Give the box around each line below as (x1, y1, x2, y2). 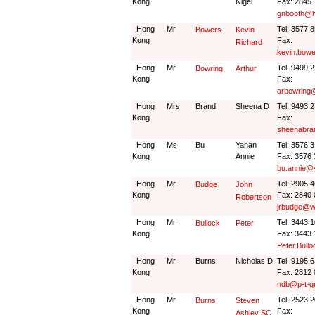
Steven (236, 296, 259, 304)
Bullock (195, 219, 220, 227)
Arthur (236, 64, 257, 72)
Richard (236, 38, 262, 46)
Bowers (195, 25, 221, 34)
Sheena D (236, 102, 269, 110)
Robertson (236, 193, 271, 201)
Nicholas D (236, 257, 273, 265)
